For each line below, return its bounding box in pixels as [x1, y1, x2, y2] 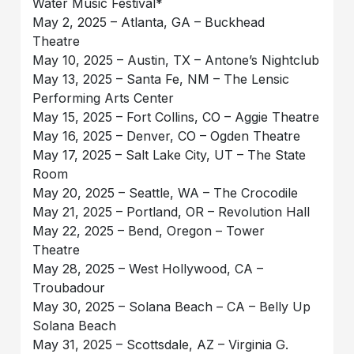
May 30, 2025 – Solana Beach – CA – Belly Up [32, 299, 311, 315]
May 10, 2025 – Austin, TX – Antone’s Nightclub [32, 52, 320, 69]
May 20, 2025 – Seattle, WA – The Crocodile [32, 185, 299, 201]
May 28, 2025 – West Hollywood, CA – [32, 261, 264, 277]
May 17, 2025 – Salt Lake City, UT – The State [32, 147, 307, 164]
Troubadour [32, 280, 106, 296]
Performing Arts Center [32, 90, 250, 107]
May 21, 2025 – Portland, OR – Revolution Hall [32, 204, 311, 220]
